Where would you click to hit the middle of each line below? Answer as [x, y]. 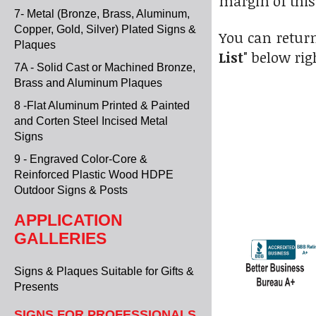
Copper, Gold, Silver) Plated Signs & [105, 29]
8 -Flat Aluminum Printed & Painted [102, 105]
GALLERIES [60, 239]
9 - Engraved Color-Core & [81, 159]
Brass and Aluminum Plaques [88, 83]
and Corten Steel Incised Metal [91, 121]
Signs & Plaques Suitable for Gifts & [104, 272]
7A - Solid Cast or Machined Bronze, [105, 67]
